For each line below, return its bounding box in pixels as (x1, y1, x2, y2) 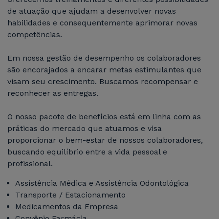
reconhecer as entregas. (7, 88, 98, 98)
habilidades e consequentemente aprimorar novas (7, 18, 197, 27)
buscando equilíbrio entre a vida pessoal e (7, 147, 167, 156)
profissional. (7, 158, 53, 168)
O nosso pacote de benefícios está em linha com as (7, 111, 201, 121)
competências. (7, 29, 62, 39)
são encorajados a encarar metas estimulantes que (7, 65, 201, 74)
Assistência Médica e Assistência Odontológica (15, 178, 189, 188)
